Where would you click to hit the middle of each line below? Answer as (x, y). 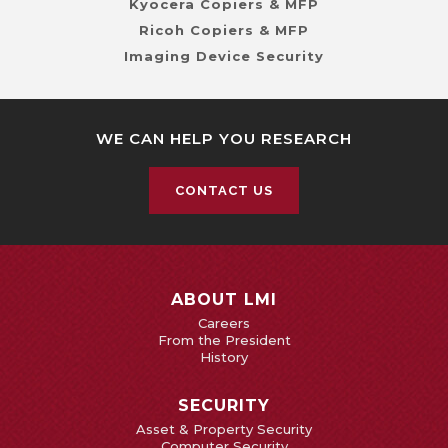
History (224, 357)
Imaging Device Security (224, 56)
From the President (224, 340)
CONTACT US (224, 191)
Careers (224, 323)
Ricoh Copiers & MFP (224, 30)
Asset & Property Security (224, 429)
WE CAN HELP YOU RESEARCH (224, 139)
